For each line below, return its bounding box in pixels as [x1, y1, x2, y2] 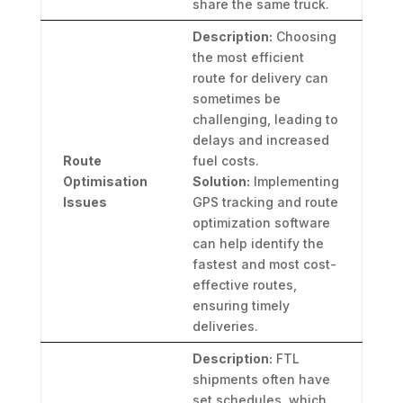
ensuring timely [192, 298, 290, 314]
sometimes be [192, 91, 281, 107]
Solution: [192, 174, 250, 190]
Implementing [249, 174, 339, 190]
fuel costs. [192, 153, 259, 169]
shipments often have [192, 372, 330, 388]
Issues [62, 194, 107, 210]
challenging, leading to [192, 112, 338, 128]
